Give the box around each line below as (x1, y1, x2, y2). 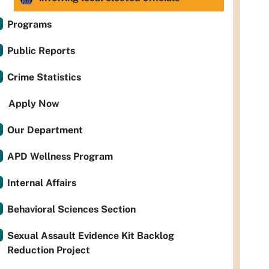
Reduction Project (7, 244, 90, 256)
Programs (7, 19, 52, 30)
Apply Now (8, 98, 59, 109)
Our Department (7, 124, 83, 136)
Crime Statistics (7, 71, 81, 83)
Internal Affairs (7, 177, 76, 189)
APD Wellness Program (7, 151, 113, 162)
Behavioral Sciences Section (7, 204, 136, 215)
